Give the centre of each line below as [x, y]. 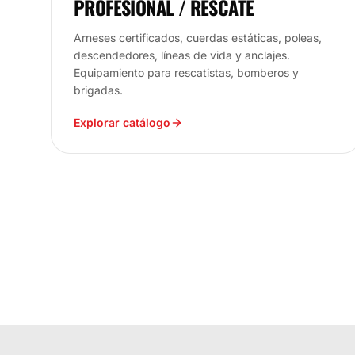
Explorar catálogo [122, 122]
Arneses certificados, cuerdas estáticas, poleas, [198, 37]
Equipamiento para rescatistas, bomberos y [186, 72]
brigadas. [98, 90]
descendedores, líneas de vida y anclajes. [182, 55]
